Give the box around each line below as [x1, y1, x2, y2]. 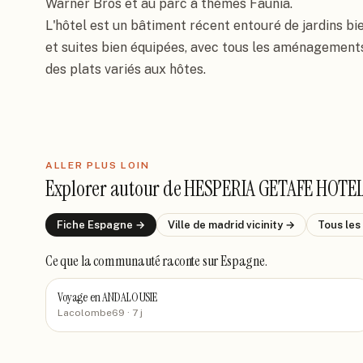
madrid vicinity [208, 219, 283, 231]
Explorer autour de [45, 175, 185, 203]
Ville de [168, 219, 208, 231]
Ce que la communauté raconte [45, 251, 203, 271]
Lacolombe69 [58, 307, 125, 318]
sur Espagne [202, 251, 265, 271]
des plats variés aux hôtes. [45, 62, 206, 77]
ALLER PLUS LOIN [45, 160, 150, 171]
